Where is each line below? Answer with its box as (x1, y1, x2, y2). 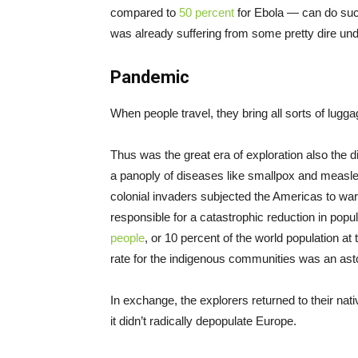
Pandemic (110, 67, 189, 88)
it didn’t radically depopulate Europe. (110, 314, 296, 328)
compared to (110, 6, 179, 20)
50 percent (179, 6, 234, 20)
